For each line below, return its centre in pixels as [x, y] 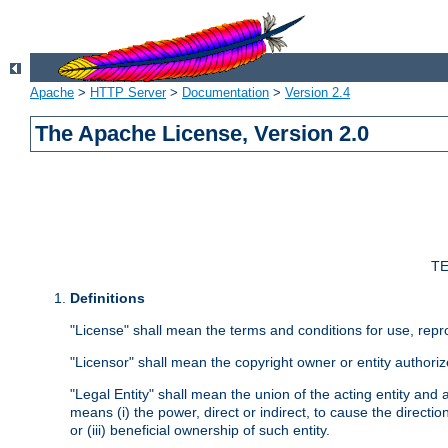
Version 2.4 [317, 93]
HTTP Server [128, 93]
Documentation [225, 93]
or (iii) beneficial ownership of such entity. [200, 430]
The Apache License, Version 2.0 [202, 134]
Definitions [107, 298]
